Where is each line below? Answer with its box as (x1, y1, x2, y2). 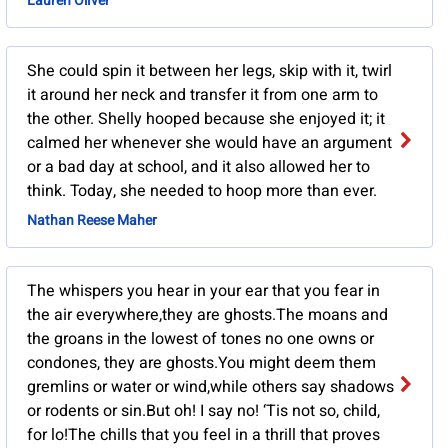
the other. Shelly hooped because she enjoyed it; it (26, 107, 385, 132)
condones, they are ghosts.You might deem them (26, 351, 376, 376)
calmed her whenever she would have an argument (26, 131, 392, 156)
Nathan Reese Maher (26, 210, 157, 232)
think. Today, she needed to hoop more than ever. (26, 179, 377, 204)
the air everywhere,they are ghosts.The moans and (26, 303, 388, 328)
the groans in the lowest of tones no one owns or (26, 327, 374, 352)
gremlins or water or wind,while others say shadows (26, 375, 394, 400)
